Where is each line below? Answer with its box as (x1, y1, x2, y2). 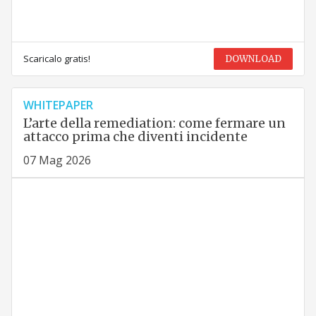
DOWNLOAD (225, 52, 282, 65)
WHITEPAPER (23, 97, 93, 113)
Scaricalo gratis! (23, 51, 90, 65)
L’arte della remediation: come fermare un (23, 114, 286, 131)
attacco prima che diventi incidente (23, 128, 248, 145)
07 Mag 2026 (23, 152, 91, 168)
